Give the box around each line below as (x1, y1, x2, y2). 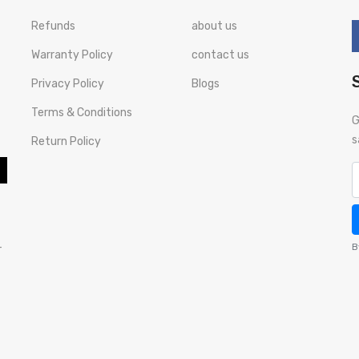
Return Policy (31, 135, 101, 148)
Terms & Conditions (31, 106, 132, 119)
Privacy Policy (31, 77, 104, 91)
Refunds (31, 19, 75, 33)
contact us (192, 48, 249, 62)
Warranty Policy (31, 48, 113, 62)
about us (192, 19, 237, 33)
